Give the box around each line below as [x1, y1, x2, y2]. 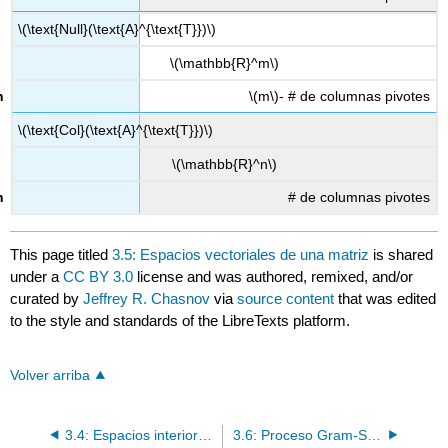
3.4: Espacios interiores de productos [197, 427, 212, 443]
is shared [369, 246, 434, 264]
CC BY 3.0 [63, 268, 134, 286]
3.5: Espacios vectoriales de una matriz [112, 246, 370, 264]
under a [10, 268, 64, 286]
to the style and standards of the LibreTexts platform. [10, 312, 351, 330]
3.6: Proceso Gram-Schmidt [366, 427, 381, 443]
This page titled [10, 246, 113, 264]
